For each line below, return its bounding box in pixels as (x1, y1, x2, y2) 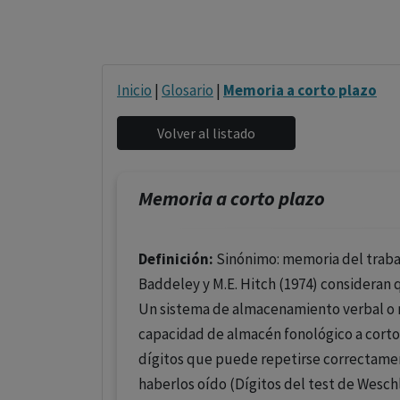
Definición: (138, 249, 213, 269)
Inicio (117, 80, 152, 100)
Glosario (162, 80, 213, 100)
